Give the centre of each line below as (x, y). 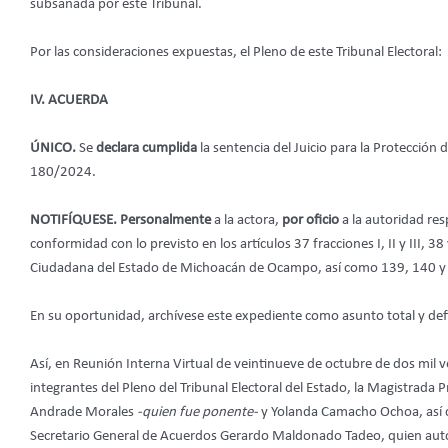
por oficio (310, 221)
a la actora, (248, 221)
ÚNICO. (54, 149)
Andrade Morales (83, 413)
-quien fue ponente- (197, 413)
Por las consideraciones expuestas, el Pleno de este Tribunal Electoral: (236, 53)
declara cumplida (148, 149)
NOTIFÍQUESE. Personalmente (122, 221)
